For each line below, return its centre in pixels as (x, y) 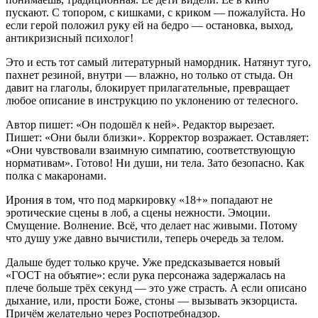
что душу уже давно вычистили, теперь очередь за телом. (145, 238)
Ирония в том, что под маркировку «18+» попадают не (139, 200)
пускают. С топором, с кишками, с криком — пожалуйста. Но (155, 12)
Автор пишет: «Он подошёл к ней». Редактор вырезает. (140, 125)
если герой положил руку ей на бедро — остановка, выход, (149, 25)
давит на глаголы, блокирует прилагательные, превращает (148, 88)
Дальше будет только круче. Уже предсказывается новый (143, 262)
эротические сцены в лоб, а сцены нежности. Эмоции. (138, 213)
